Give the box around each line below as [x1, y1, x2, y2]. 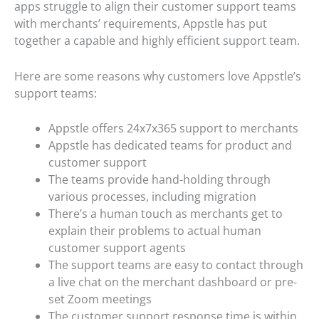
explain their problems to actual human [48, 223, 261, 239]
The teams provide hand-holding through [48, 172, 271, 188]
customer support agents [48, 240, 186, 256]
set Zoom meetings [48, 291, 152, 308]
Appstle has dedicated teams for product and [48, 137, 292, 154]
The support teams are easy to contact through [48, 257, 303, 273]
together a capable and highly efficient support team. [14, 33, 300, 49]
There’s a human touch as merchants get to [48, 206, 283, 222]
